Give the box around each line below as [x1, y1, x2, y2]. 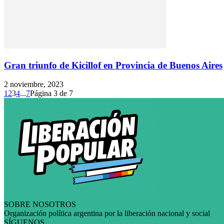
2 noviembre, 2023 [4, 80, 63, 89]
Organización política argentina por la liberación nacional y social [4, 209, 210, 218]
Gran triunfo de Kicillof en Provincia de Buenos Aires [4, 59, 222, 70]
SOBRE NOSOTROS [4, 200, 76, 209]
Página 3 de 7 [30, 89, 73, 98]
